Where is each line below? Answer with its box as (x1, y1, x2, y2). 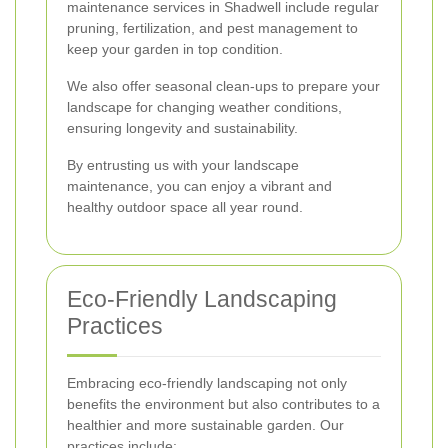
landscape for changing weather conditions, (67, 99, 342, 116)
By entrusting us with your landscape (67, 157, 299, 174)
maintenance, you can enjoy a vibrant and (67, 178, 332, 195)
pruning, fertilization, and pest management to (67, 20, 358, 37)
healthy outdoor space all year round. (67, 199, 303, 216)
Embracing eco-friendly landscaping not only (67, 375, 347, 392)
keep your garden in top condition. (67, 41, 283, 58)
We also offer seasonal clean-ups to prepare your (67, 78, 380, 95)
